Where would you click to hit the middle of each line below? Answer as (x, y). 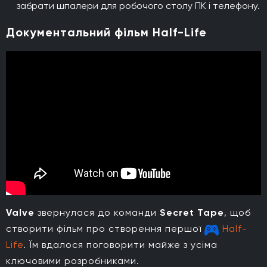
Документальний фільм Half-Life (106, 32)
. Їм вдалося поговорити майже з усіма (120, 244)
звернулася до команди (97, 212)
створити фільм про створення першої (105, 228)
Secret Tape (192, 212)
